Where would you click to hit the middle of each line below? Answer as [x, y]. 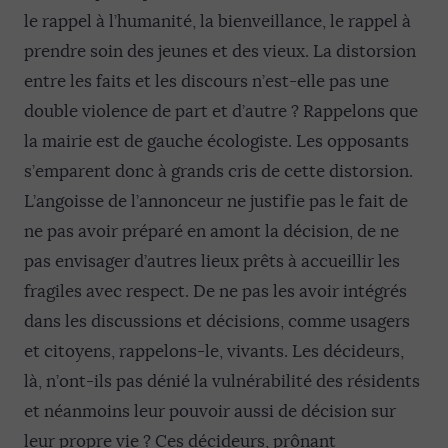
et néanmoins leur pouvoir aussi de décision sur [210, 411]
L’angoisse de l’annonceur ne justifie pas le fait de [216, 201]
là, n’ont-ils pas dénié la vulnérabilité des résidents [222, 381]
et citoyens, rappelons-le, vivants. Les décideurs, [214, 351]
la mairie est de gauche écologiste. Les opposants [216, 141]
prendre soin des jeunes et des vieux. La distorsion [220, 51]
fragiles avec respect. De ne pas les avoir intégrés [215, 291]
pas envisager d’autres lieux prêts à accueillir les [212, 261]
